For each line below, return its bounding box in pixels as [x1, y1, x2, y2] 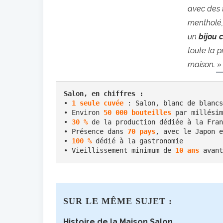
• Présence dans [64, 127, 127, 135]
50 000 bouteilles [104, 109, 171, 116]
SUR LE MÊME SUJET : [63, 196, 172, 206]
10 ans [175, 146, 199, 154]
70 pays [127, 127, 155, 135]
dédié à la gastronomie [96, 137, 183, 145]
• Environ [64, 109, 104, 116]
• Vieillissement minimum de [64, 146, 175, 154]
